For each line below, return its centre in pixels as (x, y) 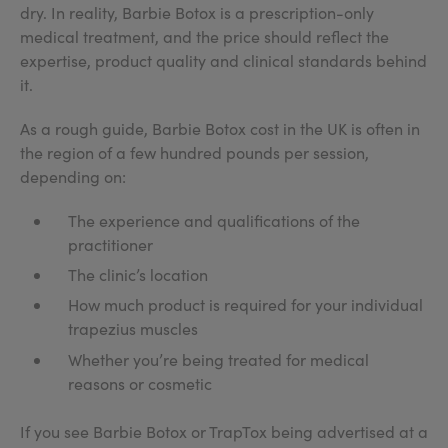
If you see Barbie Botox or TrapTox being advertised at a (224, 431)
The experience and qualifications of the (214, 220)
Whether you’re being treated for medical (218, 359)
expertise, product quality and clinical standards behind (223, 60)
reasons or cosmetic (140, 383)
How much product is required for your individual (245, 305)
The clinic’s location (138, 274)
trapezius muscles (133, 329)
